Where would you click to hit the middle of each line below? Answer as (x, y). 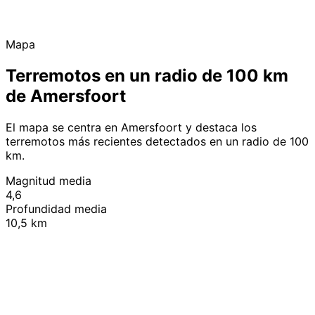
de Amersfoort (66, 96)
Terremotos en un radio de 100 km (147, 75)
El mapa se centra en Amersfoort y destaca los (131, 127)
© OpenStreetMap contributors (247, 224)
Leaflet (169, 224)
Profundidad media (56, 208)
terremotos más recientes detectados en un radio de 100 (157, 141)
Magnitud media (49, 180)
